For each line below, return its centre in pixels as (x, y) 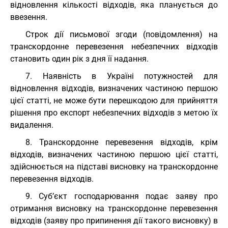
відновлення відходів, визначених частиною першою (114, 88)
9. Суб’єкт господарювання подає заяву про (122, 196)
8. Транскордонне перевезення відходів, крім (122, 142)
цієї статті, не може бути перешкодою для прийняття (114, 101)
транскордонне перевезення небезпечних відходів (114, 47)
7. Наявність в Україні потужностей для (122, 76)
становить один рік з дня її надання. (79, 59)
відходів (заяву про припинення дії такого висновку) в (114, 221)
